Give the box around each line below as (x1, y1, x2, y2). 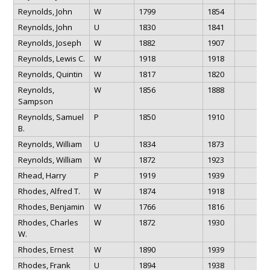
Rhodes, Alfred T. (17, 185, 80, 196)
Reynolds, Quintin (17, 68, 83, 80)
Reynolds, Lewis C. (17, 52, 85, 64)
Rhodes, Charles (17, 216, 78, 228)
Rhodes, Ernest (17, 243, 74, 255)
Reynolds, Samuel (17, 111, 84, 122)
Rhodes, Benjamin (17, 201, 84, 212)
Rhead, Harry (17, 169, 66, 181)
